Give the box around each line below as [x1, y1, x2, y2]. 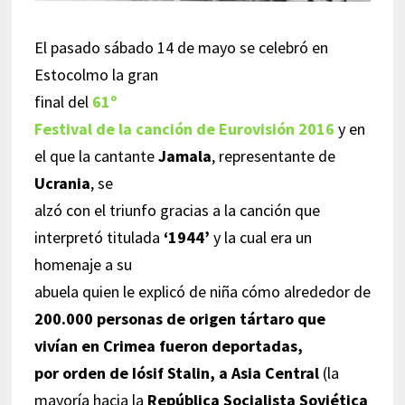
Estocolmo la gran [33, 63, 158, 85]
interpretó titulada [33, 226, 164, 248]
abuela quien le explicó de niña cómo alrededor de [33, 280, 371, 302]
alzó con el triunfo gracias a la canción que [33, 199, 320, 221]
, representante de [211, 145, 335, 166]
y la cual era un [209, 226, 312, 248]
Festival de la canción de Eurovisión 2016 [33, 118, 334, 139]
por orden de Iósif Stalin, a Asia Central [33, 362, 319, 383]
